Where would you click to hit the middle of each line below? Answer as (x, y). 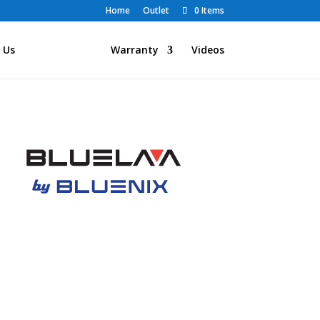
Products (55, 50)
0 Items (209, 10)
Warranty (134, 50)
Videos (207, 50)
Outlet (156, 10)
